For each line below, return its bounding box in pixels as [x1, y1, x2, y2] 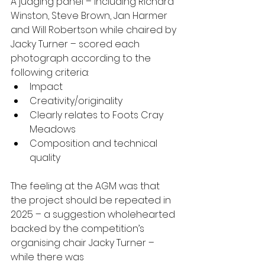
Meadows [30, 122, 78, 136]
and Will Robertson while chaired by [11, 23, 179, 37]
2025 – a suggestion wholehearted [11, 208, 177, 221]
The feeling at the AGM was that [11, 179, 162, 193]
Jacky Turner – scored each [11, 37, 142, 51]
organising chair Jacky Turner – [11, 236, 157, 250]
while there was [11, 250, 86, 264]
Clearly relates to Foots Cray [30, 108, 166, 122]
